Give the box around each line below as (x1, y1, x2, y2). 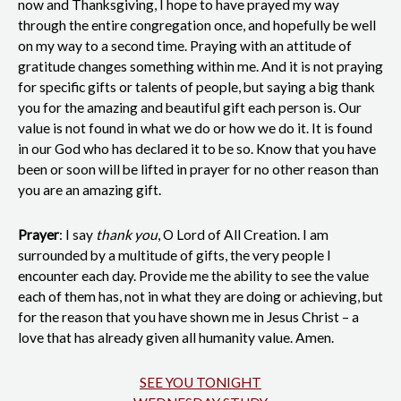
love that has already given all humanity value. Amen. (18, 329, 334, 346)
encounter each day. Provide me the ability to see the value (18, 268, 369, 285)
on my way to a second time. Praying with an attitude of (18, 38, 352, 55)
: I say (59, 226, 96, 243)
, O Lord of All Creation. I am (158, 226, 328, 243)
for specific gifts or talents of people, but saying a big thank (18, 79, 375, 96)
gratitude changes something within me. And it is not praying (18, 58, 383, 75)
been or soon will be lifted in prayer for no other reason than (18, 161, 379, 178)
